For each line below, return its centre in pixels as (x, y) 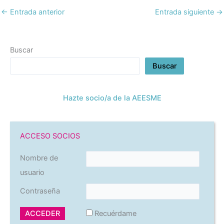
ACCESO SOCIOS (50, 136)
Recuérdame (115, 214)
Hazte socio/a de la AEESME (112, 98)
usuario (32, 173)
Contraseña (40, 191)
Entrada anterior (36, 12)
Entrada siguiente (185, 12)
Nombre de (39, 158)
